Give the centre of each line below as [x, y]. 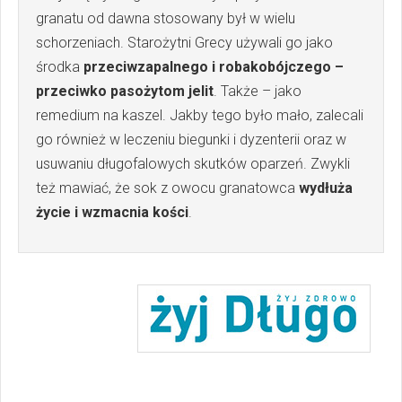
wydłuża [326, 188]
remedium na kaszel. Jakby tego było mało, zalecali [200, 115]
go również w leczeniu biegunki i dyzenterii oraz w [191, 139]
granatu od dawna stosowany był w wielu [166, 18]
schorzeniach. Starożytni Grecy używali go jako [184, 42]
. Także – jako [258, 91]
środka [60, 66]
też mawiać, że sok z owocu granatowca [167, 188]
